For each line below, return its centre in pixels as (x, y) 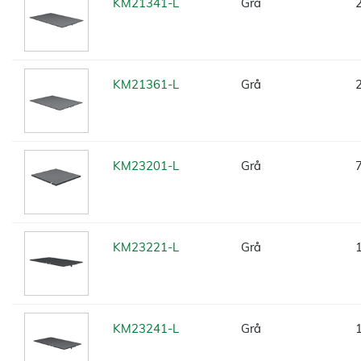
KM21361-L (146, 84)
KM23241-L (146, 328)
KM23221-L (146, 247)
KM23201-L (146, 166)
